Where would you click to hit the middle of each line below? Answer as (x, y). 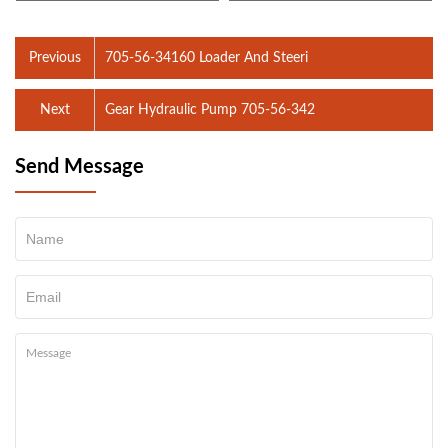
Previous (54, 57)
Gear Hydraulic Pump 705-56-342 (210, 109)
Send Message (79, 166)
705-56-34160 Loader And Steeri (206, 57)
